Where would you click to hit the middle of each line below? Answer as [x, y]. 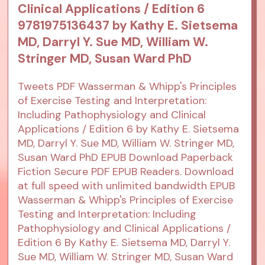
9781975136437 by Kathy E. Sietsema [128, 26]
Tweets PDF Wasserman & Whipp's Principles [127, 87]
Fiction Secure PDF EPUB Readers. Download [126, 172]
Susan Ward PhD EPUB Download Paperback [126, 158]
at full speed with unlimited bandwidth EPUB [127, 186]
